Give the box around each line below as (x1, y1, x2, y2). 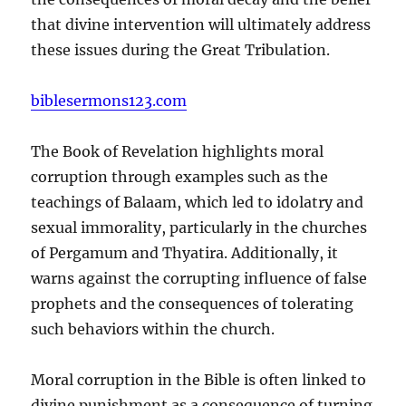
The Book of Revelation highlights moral (31, 141, 324, 160)
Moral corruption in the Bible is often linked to (31, 370, 367, 389)
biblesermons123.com (31, 91, 188, 110)
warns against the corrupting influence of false (31, 268, 368, 287)
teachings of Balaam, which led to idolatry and (31, 192, 364, 211)
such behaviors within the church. (31, 319, 275, 338)
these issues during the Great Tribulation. (31, 40, 331, 59)
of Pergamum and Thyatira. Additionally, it (31, 243, 339, 262)
